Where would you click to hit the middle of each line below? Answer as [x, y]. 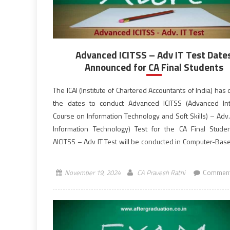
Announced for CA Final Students [154, 67]
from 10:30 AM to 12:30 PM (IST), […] [109, 154]
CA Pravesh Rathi [161, 172]
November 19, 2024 [92, 172]
